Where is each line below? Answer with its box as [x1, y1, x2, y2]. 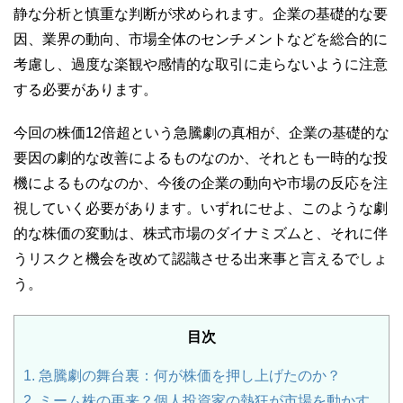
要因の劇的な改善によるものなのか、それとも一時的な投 [13, 149, 388, 166]
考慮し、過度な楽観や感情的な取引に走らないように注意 [13, 56, 388, 72]
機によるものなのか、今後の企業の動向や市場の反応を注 [13, 175, 388, 191]
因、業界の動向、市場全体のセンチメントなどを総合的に [13, 31, 388, 47]
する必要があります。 [13, 81, 157, 97]
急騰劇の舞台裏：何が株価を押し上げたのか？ [35, 368, 341, 384]
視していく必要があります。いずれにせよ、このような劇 [13, 200, 388, 216]
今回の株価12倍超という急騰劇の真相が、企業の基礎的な [13, 124, 390, 140]
